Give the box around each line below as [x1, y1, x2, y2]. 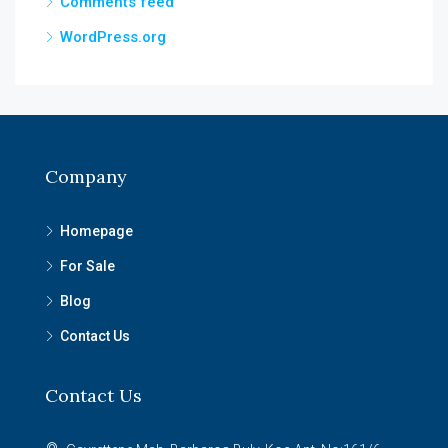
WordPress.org [60, 28, 166, 47]
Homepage [60, 223, 133, 240]
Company [45, 165, 127, 189]
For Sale [60, 258, 115, 275]
